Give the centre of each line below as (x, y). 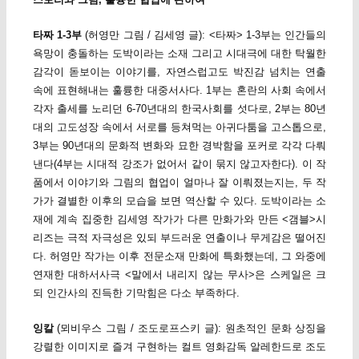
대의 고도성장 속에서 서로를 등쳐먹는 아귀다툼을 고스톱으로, (179, 127)
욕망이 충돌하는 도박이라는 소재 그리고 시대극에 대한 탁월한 (179, 54)
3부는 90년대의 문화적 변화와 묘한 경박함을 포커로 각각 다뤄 (179, 146)
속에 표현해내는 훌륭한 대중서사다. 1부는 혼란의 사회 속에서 (179, 91)
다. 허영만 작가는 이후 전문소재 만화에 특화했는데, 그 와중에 (179, 256)
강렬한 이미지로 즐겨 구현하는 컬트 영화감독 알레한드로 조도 (179, 347)
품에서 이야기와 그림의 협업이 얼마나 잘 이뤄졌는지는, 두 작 (179, 183)
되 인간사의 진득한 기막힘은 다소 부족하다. (136, 293)
